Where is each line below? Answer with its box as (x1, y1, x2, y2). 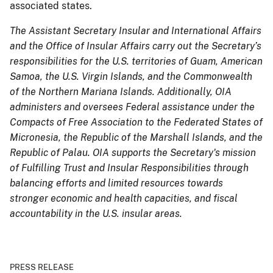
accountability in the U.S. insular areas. (10, 207, 182, 219)
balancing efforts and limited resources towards (10, 177, 223, 189)
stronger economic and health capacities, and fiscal (10, 192, 238, 204)
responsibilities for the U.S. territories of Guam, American (10, 55, 263, 67)
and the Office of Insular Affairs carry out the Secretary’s (10, 40, 261, 52)
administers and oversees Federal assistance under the (10, 101, 255, 113)
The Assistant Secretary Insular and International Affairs (10, 24, 261, 37)
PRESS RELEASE (10, 262, 74, 272)
